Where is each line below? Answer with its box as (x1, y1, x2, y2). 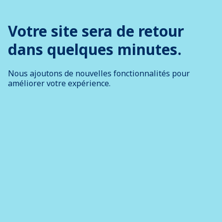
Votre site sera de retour (8, 21, 184, 42)
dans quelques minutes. (8, 39, 181, 60)
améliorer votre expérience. (8, 78, 111, 89)
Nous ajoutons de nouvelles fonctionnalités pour (8, 68, 190, 79)
